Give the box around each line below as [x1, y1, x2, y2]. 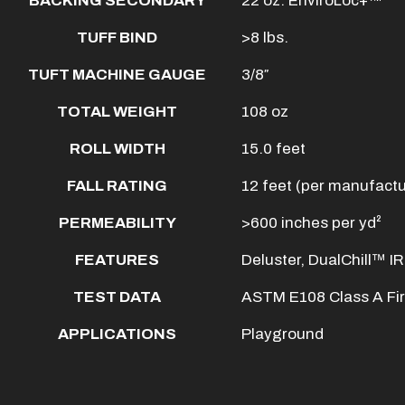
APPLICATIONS [58, 325, 176, 343]
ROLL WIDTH [69, 140, 165, 157]
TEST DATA [73, 288, 161, 306]
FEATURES [75, 251, 159, 268]
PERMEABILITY [58, 214, 176, 231]
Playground [241, 325, 324, 343]
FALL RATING [67, 177, 167, 194]
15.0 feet [241, 140, 306, 157]
